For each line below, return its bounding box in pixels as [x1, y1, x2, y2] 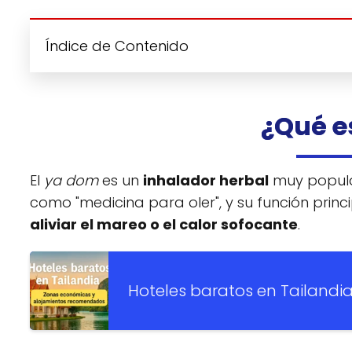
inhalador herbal [143, 170, 269, 191]
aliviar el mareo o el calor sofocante [30, 214, 298, 235]
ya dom [44, 170, 98, 191]
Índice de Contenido [46, 36, 189, 57]
